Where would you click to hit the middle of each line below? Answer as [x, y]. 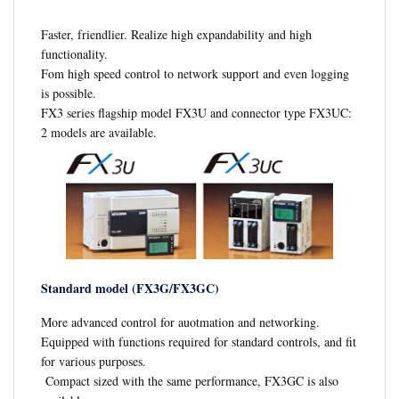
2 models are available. [99, 132]
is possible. [69, 93]
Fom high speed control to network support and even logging [195, 73]
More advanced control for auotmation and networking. [180, 322]
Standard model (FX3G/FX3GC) [130, 289]
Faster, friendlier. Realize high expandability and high [176, 34]
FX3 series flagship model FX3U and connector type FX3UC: [196, 112]
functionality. [74, 53]
